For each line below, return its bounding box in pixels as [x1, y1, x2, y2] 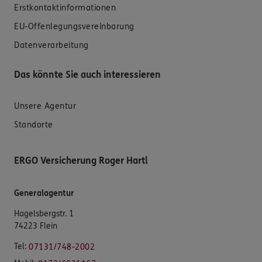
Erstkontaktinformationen [14, 3, 116, 13]
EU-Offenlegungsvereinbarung [14, 22, 135, 32]
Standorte [14, 120, 53, 130]
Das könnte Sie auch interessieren [14, 69, 161, 81]
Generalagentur [14, 188, 74, 199]
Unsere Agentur [14, 101, 76, 112]
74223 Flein [14, 221, 57, 232]
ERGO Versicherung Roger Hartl [14, 155, 148, 167]
